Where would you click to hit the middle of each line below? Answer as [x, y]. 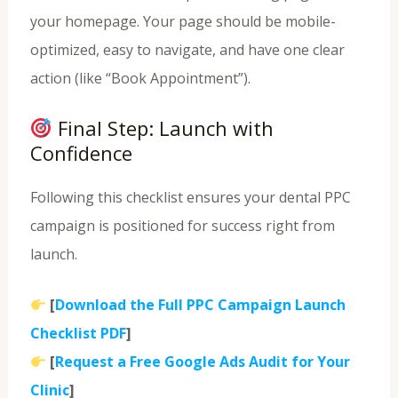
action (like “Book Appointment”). [140, 78]
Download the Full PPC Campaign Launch [200, 305]
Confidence [81, 152]
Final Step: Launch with [163, 127]
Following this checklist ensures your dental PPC [190, 197]
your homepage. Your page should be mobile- [183, 21]
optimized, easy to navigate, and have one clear [187, 49]
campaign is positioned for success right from [182, 225]
